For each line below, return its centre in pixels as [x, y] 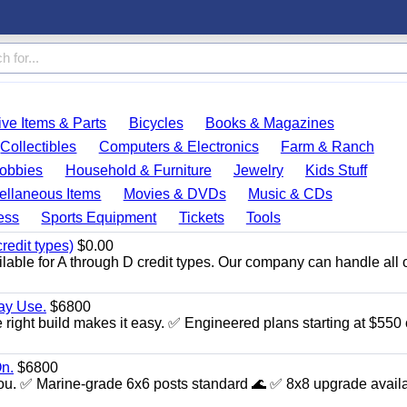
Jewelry [258, 170]
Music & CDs [290, 194]
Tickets [201, 218]
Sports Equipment [99, 218]
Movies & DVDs [174, 194]
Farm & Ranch [327, 147]
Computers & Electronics [179, 147]
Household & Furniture [138, 170]
